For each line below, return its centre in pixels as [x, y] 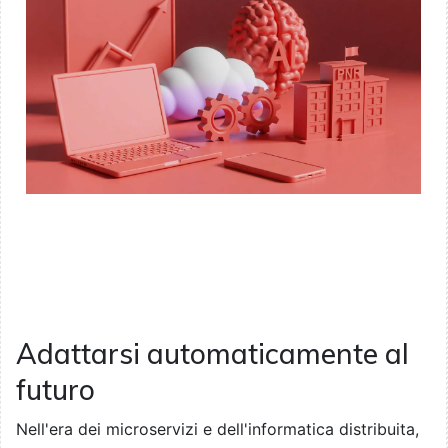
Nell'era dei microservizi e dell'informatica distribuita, [217, 428]
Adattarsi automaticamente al [212, 353]
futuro [55, 389]
